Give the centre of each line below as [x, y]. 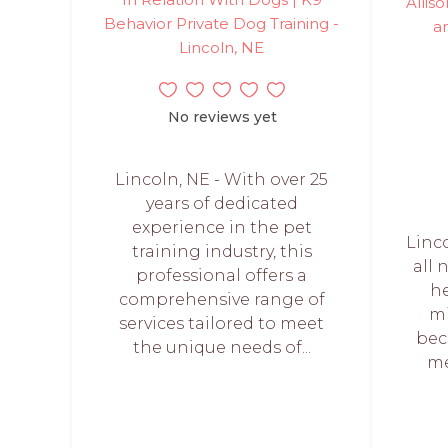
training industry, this [221, 251]
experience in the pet [221, 227]
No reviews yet [222, 116]
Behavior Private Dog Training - [222, 23]
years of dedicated [221, 203]
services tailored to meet [222, 323]
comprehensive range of [221, 299]
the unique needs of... [221, 347]
